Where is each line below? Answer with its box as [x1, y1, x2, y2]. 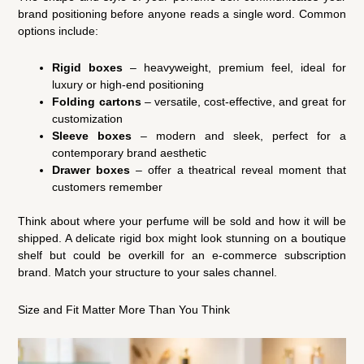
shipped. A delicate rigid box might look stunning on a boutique [18, 232, 346, 245]
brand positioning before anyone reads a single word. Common [18, 6, 346, 20]
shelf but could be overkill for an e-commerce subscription [18, 249, 346, 262]
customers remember [52, 180, 163, 194]
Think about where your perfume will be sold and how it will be [18, 214, 346, 228]
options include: [18, 24, 99, 37]
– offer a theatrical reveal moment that [130, 163, 346, 177]
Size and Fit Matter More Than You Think [18, 302, 231, 316]
